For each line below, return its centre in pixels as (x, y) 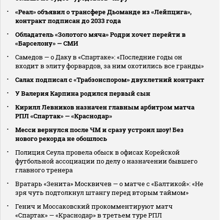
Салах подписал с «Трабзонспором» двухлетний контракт (110, 79)
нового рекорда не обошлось (61, 138)
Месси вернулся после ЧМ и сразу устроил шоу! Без (99, 129)
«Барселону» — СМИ (47, 43)
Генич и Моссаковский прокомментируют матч (94, 206)
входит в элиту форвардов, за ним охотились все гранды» (110, 66)
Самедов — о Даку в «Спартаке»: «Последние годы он (99, 57)
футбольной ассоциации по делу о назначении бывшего (106, 161)
